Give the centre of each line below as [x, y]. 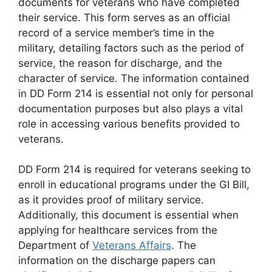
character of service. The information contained [134, 78]
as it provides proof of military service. [111, 200]
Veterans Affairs [132, 245]
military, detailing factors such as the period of [131, 48]
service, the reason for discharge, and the [120, 63]
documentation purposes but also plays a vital [131, 108]
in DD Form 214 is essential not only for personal [136, 93]
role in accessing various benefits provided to [129, 124]
